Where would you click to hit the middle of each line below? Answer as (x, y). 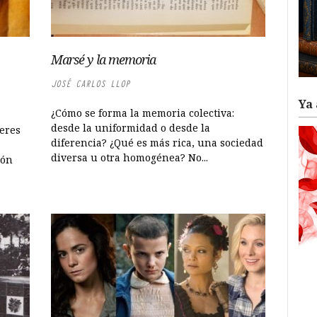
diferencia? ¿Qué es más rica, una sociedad (157, 143)
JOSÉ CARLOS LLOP (91, 84)
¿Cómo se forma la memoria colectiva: (143, 113)
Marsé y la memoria (104, 59)
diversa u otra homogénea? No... (130, 157)
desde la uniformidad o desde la (131, 128)
